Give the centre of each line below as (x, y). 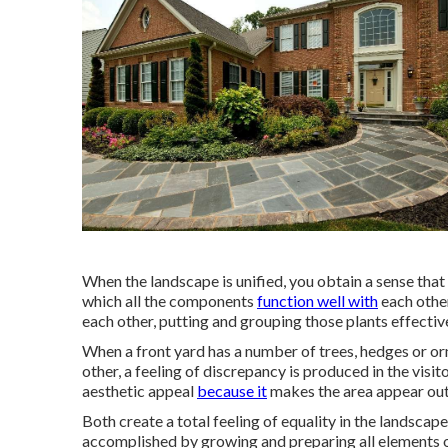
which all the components (169, 301)
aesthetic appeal (139, 391)
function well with (317, 301)
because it (232, 391)
